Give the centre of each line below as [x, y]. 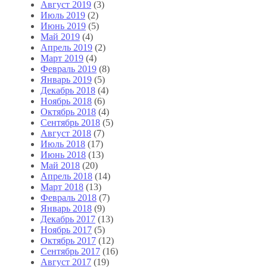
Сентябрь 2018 [70, 122]
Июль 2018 [63, 144]
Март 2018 [62, 187]
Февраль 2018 [69, 197]
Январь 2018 [66, 208]
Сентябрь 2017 [70, 251]
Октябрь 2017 [68, 240]
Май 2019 [60, 36]
